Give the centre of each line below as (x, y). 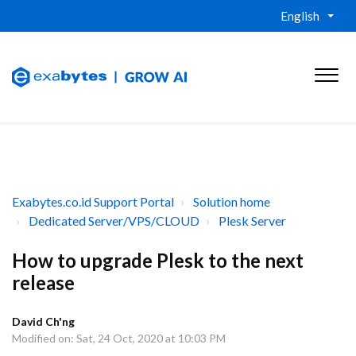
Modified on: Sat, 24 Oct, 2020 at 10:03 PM (119, 338)
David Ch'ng (43, 321)
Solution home (232, 201)
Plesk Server (252, 221)
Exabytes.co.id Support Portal (93, 201)
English (300, 16)
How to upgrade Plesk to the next (158, 260)
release (43, 282)
